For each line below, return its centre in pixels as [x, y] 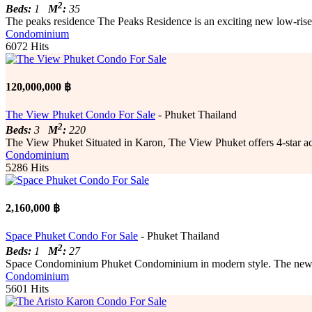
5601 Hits [27, 288]
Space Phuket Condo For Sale [72, 235]
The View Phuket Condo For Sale [80, 114]
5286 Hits [27, 167]
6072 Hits [27, 47]
